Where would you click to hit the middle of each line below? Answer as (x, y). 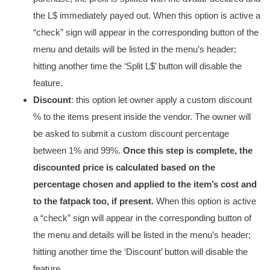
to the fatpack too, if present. (95, 201)
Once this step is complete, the (188, 150)
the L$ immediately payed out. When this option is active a (147, 15)
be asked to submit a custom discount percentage (131, 133)
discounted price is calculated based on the (124, 167)
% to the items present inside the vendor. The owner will (142, 117)
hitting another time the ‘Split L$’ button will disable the (137, 66)
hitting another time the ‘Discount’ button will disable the (140, 252)
